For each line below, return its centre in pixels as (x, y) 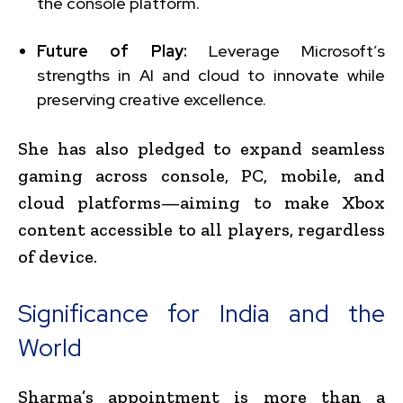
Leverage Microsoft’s (286, 50)
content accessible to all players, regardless (201, 229)
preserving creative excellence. (152, 99)
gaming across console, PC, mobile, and (201, 175)
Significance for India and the (201, 313)
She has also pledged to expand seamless (201, 148)
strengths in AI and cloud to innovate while (211, 75)
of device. (58, 256)
